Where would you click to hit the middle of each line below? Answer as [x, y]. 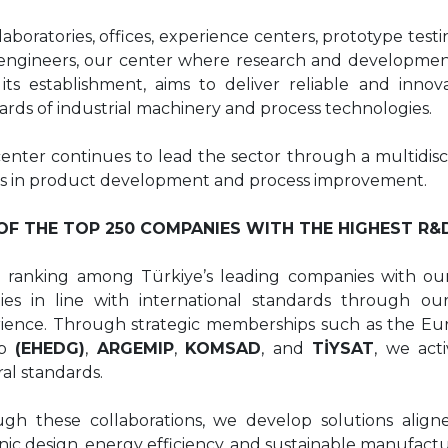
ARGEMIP [135, 348]
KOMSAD [223, 348]
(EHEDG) [50, 348]
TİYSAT [343, 348]
